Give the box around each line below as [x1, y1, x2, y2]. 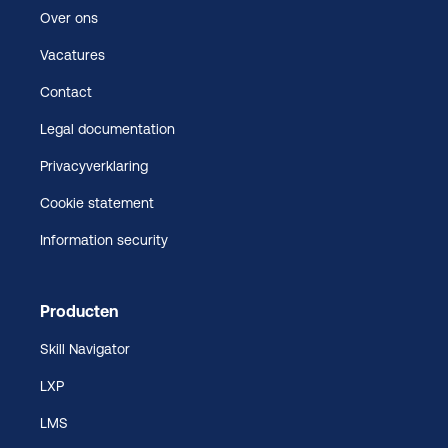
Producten [40, 301, 118, 320]
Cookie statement [40, 194, 154, 211]
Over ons [40, 9, 98, 26]
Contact [40, 83, 92, 100]
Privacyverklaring [40, 157, 148, 174]
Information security [40, 231, 168, 248]
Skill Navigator [40, 340, 130, 357]
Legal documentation [40, 120, 175, 137]
